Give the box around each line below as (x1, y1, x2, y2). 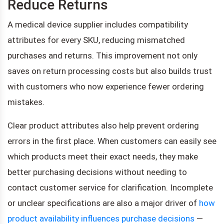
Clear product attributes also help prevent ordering (7, 120, 199, 130)
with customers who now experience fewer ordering (7, 81, 204, 91)
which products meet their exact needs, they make (7, 151, 198, 161)
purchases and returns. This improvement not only (7, 50, 197, 60)
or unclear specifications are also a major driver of (7, 197, 199, 208)
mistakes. (7, 96, 44, 107)
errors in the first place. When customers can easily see (7, 135, 216, 146)
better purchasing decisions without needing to (7, 166, 187, 177)
